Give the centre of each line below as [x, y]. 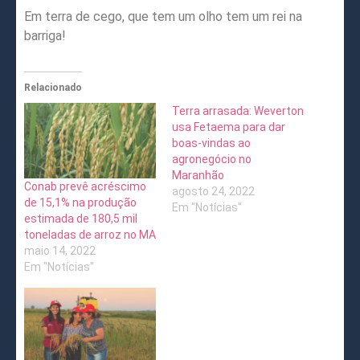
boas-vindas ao [211, 143]
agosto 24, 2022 [213, 192]
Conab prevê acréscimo [85, 187]
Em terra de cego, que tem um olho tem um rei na [163, 17]
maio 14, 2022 [60, 251]
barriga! [45, 36]
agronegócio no [212, 160]
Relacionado [53, 88]
